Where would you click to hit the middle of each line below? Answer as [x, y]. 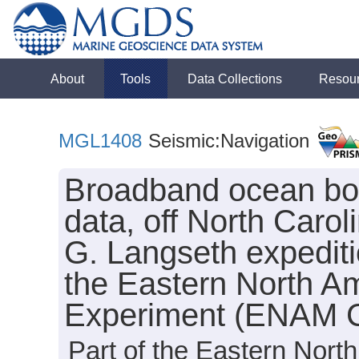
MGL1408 [101, 141]
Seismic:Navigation [226, 141]
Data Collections [235, 79]
